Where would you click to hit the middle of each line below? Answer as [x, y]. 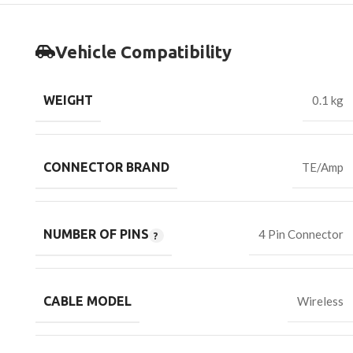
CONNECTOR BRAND [106, 167]
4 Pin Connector [301, 234]
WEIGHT [68, 100]
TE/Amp [323, 167]
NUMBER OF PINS [96, 234]
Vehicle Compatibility [143, 52]
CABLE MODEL [87, 301]
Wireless [320, 301]
